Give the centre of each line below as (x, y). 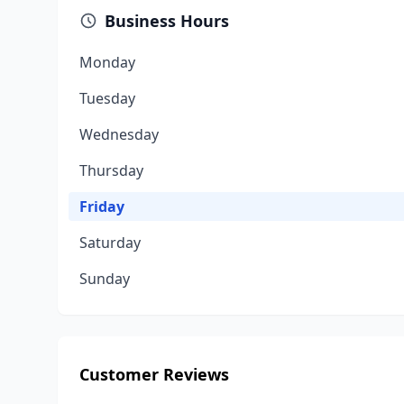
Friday (102, 207)
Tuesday (107, 98)
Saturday (110, 243)
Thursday (111, 170)
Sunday (105, 279)
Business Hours (167, 21)
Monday (107, 62)
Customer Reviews (154, 374)
